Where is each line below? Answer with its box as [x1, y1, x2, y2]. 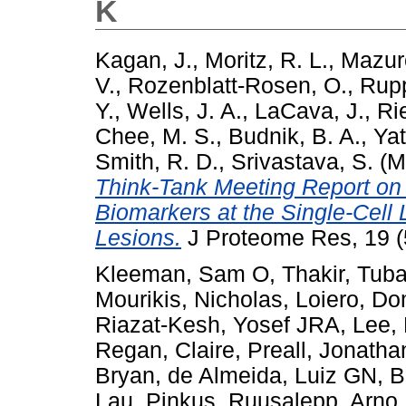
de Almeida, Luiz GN [168, 363, 377, 389]
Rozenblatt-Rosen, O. [128, 72, 347, 98]
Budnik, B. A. [228, 123, 361, 149]
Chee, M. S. [95, 123, 216, 149]
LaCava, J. [255, 98, 364, 123]
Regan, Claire [95, 338, 235, 363]
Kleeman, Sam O [95, 262, 269, 287]
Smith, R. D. [95, 149, 218, 174]
